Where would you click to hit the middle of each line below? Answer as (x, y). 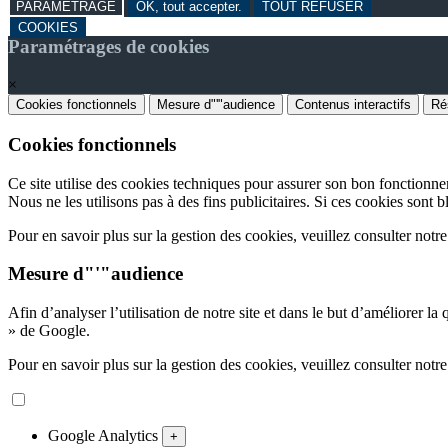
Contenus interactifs (353, 105)
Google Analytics (105, 436)
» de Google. (49, 331)
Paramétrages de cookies (108, 46)
